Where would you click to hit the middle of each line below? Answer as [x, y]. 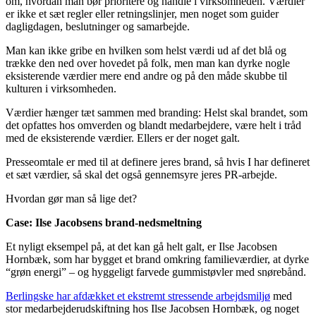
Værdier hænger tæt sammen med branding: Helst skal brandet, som [157, 112]
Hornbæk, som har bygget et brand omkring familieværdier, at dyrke [157, 259]
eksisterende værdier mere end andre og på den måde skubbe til [146, 75]
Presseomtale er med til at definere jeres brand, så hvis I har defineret [158, 162]
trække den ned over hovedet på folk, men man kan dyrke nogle [148, 63]
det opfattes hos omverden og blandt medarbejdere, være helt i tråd [153, 125]
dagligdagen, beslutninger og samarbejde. [98, 26]
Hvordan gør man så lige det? [71, 198]
